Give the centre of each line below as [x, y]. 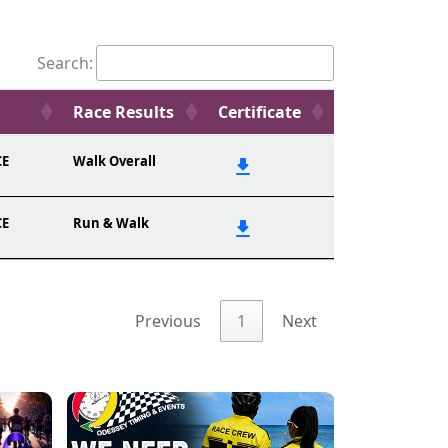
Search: [65, 63]
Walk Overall [114, 161]
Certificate [259, 112]
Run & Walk [111, 223]
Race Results [123, 112]
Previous [168, 321]
